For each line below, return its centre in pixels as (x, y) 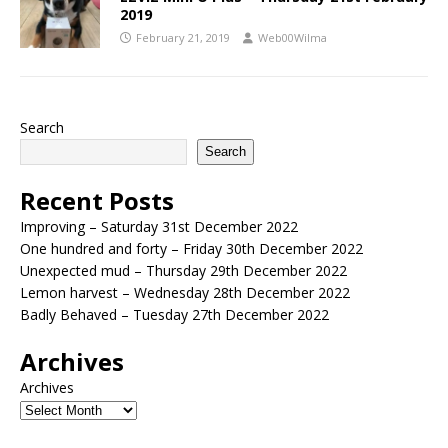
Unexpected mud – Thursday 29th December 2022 (183, 270)
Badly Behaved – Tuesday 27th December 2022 (174, 314)
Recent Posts (97, 200)
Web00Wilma (292, 37)
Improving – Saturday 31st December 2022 (159, 226)
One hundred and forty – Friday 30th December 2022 (191, 248)
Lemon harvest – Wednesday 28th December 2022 (185, 292)
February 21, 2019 (183, 37)
